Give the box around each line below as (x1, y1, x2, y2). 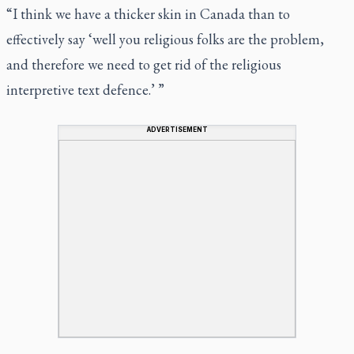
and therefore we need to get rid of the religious (6, 55, 281, 73)
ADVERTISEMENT (146, 125, 208, 134)
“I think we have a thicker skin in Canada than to (6, 4, 290, 23)
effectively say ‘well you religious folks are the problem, (6, 29, 324, 48)
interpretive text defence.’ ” (6, 80, 164, 99)
